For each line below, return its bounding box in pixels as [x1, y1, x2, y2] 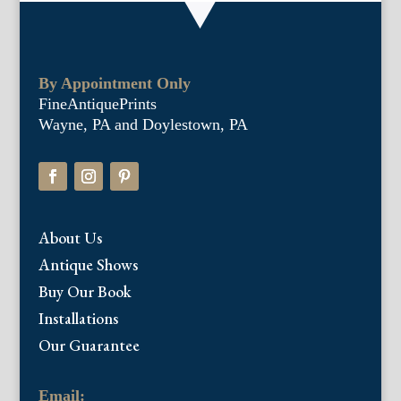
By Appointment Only [38, 74, 191, 93]
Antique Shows [38, 254, 138, 276]
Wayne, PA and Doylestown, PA [38, 115, 248, 134]
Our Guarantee [38, 335, 140, 356]
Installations [38, 308, 118, 329]
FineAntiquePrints [38, 95, 157, 114]
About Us [38, 227, 102, 249]
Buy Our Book [38, 281, 132, 303]
